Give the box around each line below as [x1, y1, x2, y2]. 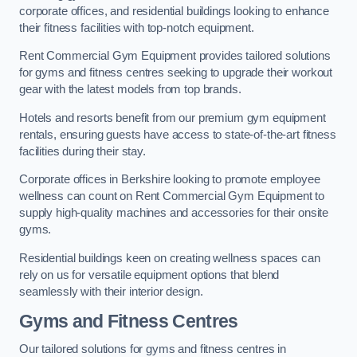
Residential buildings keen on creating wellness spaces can [19, 252, 320, 265]
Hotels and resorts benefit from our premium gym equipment [19, 111, 326, 124]
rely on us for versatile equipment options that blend [19, 269, 280, 282]
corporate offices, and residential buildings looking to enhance [19, 4, 329, 18]
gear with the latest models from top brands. [19, 83, 241, 96]
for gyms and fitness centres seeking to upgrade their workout [19, 66, 333, 80]
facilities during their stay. [19, 144, 146, 158]
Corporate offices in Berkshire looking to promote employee [19, 173, 320, 186]
